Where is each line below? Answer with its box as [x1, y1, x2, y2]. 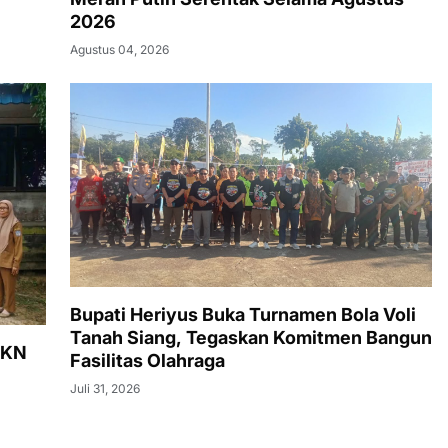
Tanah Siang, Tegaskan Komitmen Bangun [70, 326, 432, 348]
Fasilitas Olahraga [70, 349, 225, 371]
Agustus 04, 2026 [70, 42, 169, 58]
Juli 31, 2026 [70, 380, 140, 396]
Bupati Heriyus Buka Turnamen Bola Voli [70, 303, 416, 325]
